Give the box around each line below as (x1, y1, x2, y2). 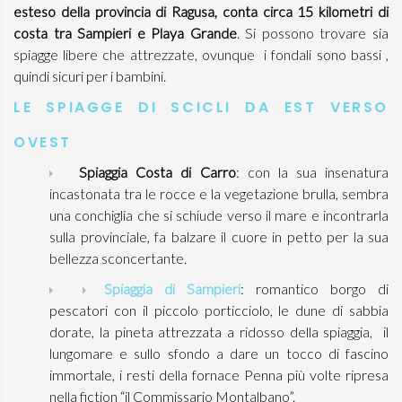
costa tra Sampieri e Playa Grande (13, 24, 237, 41)
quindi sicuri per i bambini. (13, 67, 166, 84)
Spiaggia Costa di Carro (79, 163, 236, 180)
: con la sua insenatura (235, 163, 389, 180)
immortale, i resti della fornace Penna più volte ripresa (49, 366, 389, 383)
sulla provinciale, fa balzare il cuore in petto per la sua (49, 228, 389, 245)
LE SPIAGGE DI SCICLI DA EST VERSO (13, 97, 389, 118)
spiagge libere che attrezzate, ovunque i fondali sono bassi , (13, 46, 389, 63)
